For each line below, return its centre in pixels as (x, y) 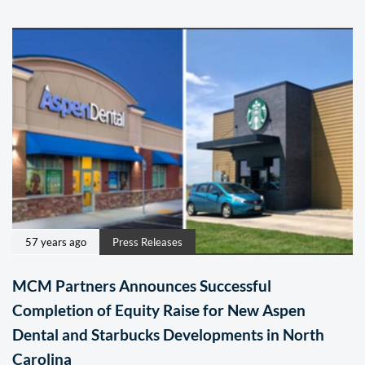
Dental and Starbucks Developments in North (168, 334)
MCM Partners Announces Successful (142, 285)
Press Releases (147, 242)
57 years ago (56, 242)
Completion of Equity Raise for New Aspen (159, 310)
